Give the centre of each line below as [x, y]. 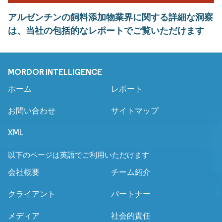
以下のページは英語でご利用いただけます [79, 155]
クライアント [32, 194]
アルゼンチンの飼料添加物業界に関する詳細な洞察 [111, 17]
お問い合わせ [32, 111]
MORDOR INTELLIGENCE [55, 72]
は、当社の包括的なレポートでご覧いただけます [106, 31]
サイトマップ [135, 111]
